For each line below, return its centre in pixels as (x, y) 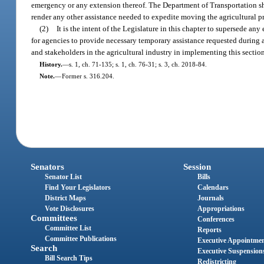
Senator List (64, 177)
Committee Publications (81, 239)
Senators (48, 167)
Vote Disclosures (70, 209)
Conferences (216, 220)
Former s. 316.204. (88, 76)
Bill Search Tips (69, 258)
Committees (54, 218)
